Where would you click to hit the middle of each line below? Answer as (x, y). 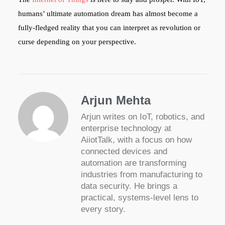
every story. (103, 209)
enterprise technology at (126, 129)
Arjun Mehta (116, 100)
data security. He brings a (129, 186)
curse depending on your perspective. (77, 42)
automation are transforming (133, 163)
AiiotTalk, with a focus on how (136, 140)
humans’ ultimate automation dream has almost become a (108, 14)
